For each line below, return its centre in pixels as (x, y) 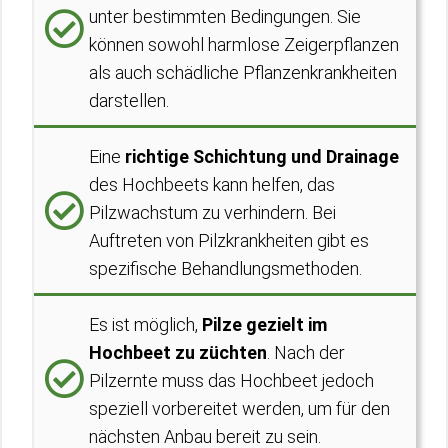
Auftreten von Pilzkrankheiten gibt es (229, 240)
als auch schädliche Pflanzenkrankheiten (243, 72)
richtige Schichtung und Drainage (262, 156)
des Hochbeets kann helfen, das (212, 184)
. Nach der (306, 352)
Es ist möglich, (145, 324)
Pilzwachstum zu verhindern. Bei (212, 212)
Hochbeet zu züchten (178, 352)
